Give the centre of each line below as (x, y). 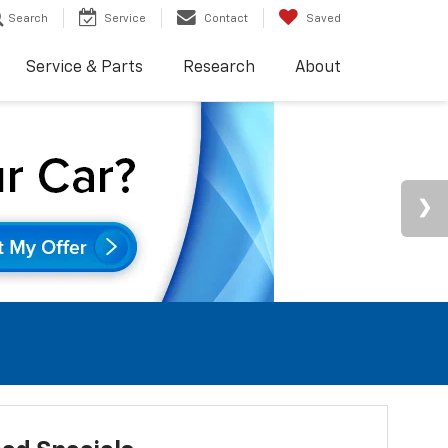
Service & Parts (84, 68)
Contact (226, 19)
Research (219, 68)
